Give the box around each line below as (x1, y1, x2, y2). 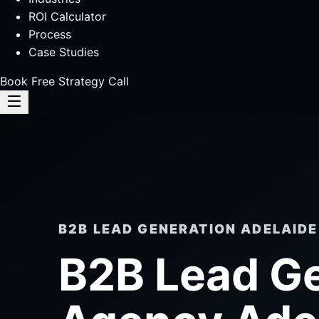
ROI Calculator (28, 9, 106, 23)
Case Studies (28, 45, 99, 59)
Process (28, 27, 71, 41)
